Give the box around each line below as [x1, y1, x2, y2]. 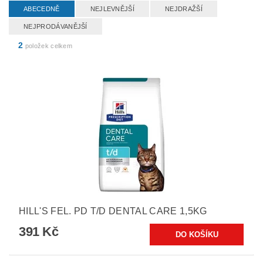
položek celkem [23, 42, 73, 49]
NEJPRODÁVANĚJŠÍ [23, 23, 87, 30]
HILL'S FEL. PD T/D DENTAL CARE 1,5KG [19, 206, 207, 216]
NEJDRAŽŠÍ [165, 5, 203, 12]
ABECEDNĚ [23, 5, 60, 12]
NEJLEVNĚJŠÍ [90, 5, 135, 12]
